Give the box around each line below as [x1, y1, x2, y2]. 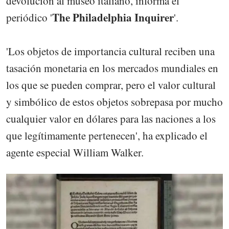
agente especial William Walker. [6, 145, 144, 160]
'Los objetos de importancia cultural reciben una [6, 44, 215, 59]
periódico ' [6, 10, 52, 25]
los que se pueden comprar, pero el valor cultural [6, 78, 216, 93]
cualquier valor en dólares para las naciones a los [6, 111, 216, 126]
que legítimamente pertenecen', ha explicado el [6, 128, 208, 143]
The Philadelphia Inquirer [52, 10, 174, 26]
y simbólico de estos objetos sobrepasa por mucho [6, 95, 223, 109]
